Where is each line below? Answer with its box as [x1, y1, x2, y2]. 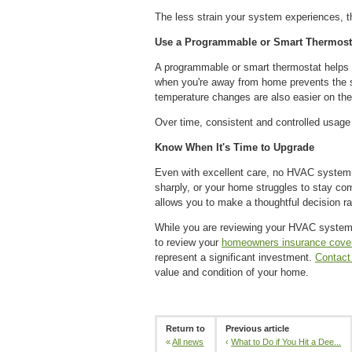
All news [172, 336, 204, 346]
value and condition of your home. [155, 266, 309, 278]
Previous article [225, 323, 290, 333]
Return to [166, 323, 206, 333]
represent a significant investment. [155, 251, 315, 263]
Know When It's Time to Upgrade [155, 141, 314, 153]
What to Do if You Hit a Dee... [231, 336, 342, 346]
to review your [155, 236, 222, 248]
